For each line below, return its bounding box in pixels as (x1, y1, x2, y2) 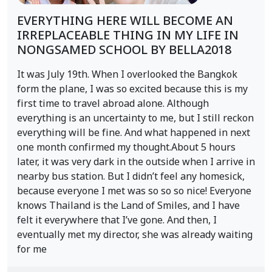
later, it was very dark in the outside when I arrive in (17, 155, 255, 169)
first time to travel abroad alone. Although (17, 97, 209, 111)
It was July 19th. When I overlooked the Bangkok (17, 67, 237, 82)
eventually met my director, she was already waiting (17, 228, 253, 242)
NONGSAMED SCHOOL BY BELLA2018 (17, 41, 231, 59)
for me (17, 242, 47, 257)
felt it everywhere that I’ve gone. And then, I (17, 213, 217, 228)
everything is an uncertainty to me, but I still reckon (17, 111, 254, 126)
